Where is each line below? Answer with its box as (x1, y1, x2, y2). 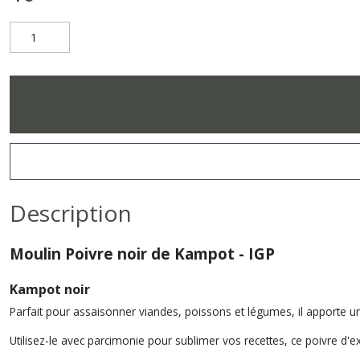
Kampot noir (10, 280, 90, 298)
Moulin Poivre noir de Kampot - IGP (10, 243, 275, 264)
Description (10, 198, 132, 228)
